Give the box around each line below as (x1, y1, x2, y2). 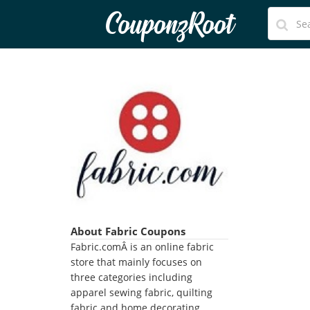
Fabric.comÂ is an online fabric (71, 240, 214, 253)
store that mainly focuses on (71, 255, 202, 268)
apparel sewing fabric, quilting (71, 286, 212, 299)
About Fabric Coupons (71, 224, 185, 238)
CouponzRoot (105, 8, 233, 44)
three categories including (71, 271, 192, 284)
